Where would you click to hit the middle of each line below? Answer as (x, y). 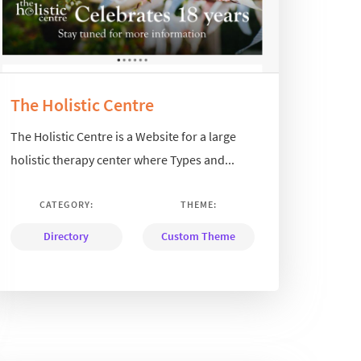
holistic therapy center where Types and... (122, 159)
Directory (66, 236)
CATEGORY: (66, 204)
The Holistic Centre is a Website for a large (123, 136)
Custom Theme (199, 236)
